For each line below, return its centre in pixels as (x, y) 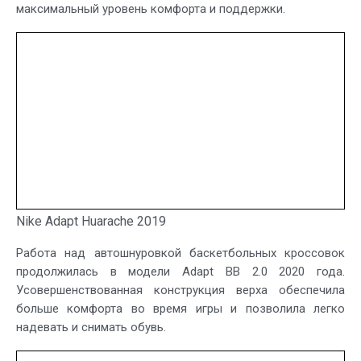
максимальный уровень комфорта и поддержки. (151, 9)
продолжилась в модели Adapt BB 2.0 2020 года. (180, 272)
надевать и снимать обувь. (91, 328)
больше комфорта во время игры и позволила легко (180, 309)
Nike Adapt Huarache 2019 (91, 222)
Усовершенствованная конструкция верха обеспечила (180, 290)
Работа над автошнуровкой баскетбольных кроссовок (180, 253)
